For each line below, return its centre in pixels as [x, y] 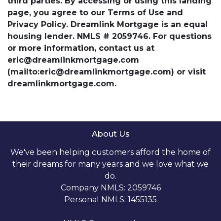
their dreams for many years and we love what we [110, 164]
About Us [110, 134]
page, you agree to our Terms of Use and [95, 12]
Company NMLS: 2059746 [110, 187]
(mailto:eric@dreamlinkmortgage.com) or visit [107, 72]
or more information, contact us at [81, 48]
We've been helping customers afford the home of [110, 152]
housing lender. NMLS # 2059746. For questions [110, 36]
